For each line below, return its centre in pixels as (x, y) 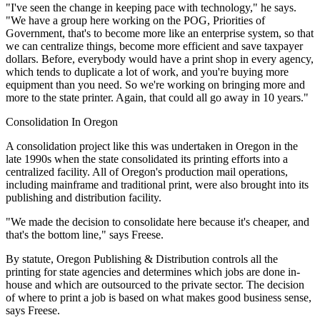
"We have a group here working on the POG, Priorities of (135, 21)
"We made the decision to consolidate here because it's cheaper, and (157, 222)
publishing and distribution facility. (84, 198)
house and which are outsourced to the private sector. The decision (155, 285)
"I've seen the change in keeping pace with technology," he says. (151, 8)
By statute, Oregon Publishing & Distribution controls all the (142, 259)
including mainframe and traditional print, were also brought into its (157, 185)
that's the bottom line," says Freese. (85, 235)
